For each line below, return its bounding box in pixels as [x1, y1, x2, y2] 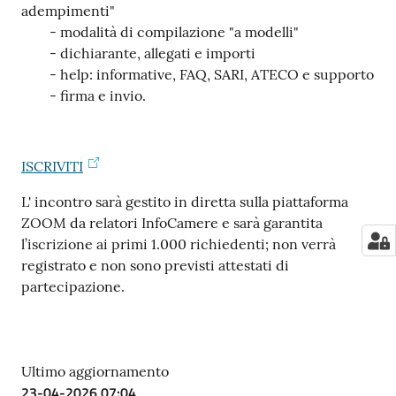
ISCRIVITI [21, 157, 83, 175]
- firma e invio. [21, 87, 146, 104]
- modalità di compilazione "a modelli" [21, 23, 302, 41]
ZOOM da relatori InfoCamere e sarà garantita [21, 214, 323, 232]
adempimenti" [21, 2, 115, 19]
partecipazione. [21, 278, 125, 295]
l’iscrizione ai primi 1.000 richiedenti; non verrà [21, 235, 336, 253]
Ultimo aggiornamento [21, 362, 169, 380]
